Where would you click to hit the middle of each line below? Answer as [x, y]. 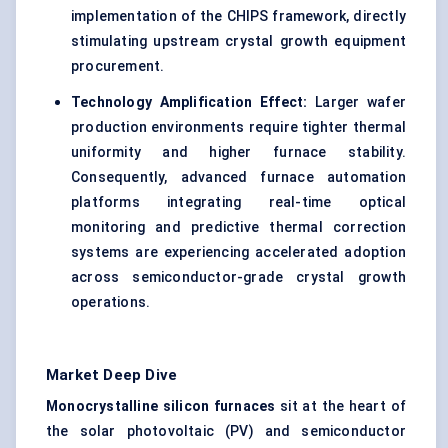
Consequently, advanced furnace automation [238, 177]
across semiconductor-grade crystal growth [238, 277]
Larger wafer [356, 102]
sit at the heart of [343, 406]
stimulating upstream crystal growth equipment [238, 41]
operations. [111, 302]
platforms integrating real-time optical [238, 202]
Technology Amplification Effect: [189, 102]
